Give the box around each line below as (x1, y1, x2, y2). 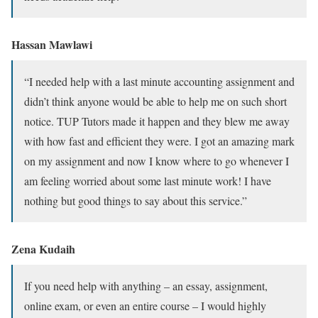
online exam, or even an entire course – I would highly (24, 297, 266, 313)
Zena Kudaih (11, 240, 75, 257)
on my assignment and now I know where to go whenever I (24, 153, 289, 168)
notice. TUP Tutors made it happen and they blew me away (24, 113, 290, 128)
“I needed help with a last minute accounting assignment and (24, 73, 295, 89)
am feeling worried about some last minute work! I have (24, 172, 271, 188)
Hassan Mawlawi (11, 35, 92, 53)
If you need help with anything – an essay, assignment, (24, 278, 268, 293)
